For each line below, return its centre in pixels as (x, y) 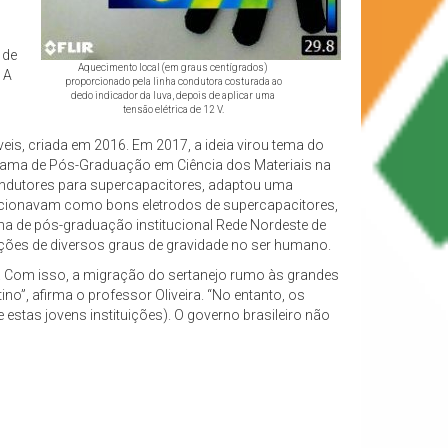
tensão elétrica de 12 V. (173, 110)
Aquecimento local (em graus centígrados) (173, 68)
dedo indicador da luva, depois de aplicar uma (173, 96)
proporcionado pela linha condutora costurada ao (173, 82)
